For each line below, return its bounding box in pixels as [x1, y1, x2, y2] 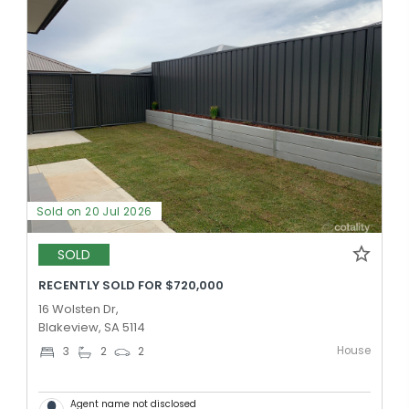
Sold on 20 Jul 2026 [37, 203, 152, 219]
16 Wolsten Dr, [38, 299, 119, 318]
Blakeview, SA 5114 [38, 318, 145, 336]
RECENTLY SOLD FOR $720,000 [38, 276, 224, 294]
